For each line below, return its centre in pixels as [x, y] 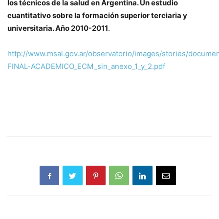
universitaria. [31, 28]
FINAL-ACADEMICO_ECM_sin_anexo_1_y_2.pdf [86, 66]
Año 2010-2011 [82, 28]
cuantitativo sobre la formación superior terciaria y [97, 16]
